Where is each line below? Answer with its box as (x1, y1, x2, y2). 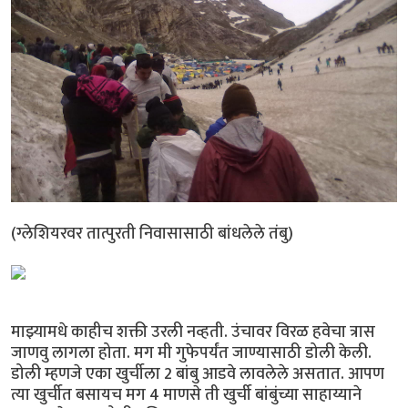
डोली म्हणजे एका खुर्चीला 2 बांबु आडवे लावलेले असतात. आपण (11, 359, 384, 388)
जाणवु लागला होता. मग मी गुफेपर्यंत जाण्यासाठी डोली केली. (11, 338, 372, 367)
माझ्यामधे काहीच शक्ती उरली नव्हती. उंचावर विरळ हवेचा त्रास (11, 317, 375, 346)
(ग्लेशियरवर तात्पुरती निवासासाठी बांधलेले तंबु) (11, 219, 297, 248)
